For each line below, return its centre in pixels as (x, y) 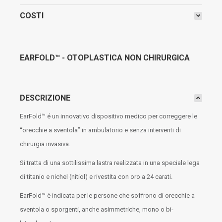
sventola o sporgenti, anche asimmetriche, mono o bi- (97, 209)
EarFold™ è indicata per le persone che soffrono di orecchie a (107, 195)
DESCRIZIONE (45, 98)
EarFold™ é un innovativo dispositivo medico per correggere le (109, 116)
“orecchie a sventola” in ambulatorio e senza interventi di (100, 130)
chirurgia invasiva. (45, 144)
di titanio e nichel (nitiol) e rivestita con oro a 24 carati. (96, 177)
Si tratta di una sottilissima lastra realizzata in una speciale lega (110, 163)
